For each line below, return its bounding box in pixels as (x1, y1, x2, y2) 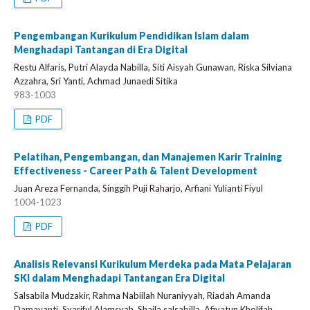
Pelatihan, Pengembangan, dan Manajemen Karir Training (14, 151, 282, 163)
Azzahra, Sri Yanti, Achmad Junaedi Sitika (14, 75, 178, 86)
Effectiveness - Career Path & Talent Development (14, 165, 257, 176)
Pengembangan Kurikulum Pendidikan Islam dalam (14, 30, 249, 42)
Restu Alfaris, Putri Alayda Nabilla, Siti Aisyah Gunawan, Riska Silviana (14, 62, 292, 73)
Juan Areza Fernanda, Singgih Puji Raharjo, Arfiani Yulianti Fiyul (14, 183, 263, 194)
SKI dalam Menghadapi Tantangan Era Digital (14, 272, 225, 284)
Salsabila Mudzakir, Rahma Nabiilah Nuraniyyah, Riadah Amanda (14, 290, 271, 301)
